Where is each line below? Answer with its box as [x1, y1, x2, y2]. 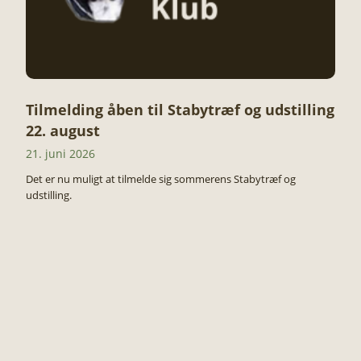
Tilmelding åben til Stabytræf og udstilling [26, 100, 334, 119]
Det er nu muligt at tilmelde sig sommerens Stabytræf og [26, 172, 296, 186]
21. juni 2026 [26, 146, 95, 161]
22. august [26, 121, 100, 140]
